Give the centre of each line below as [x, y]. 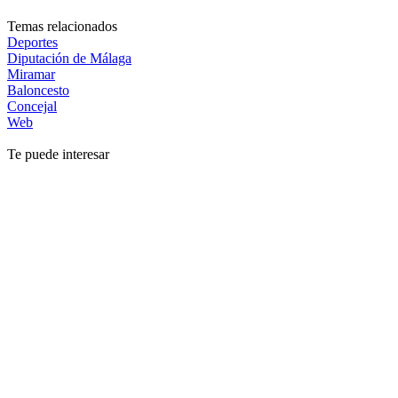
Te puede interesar [58, 154]
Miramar [31, 74]
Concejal [32, 106]
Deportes [32, 42]
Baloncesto [38, 90]
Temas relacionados [62, 26]
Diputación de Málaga [69, 58]
